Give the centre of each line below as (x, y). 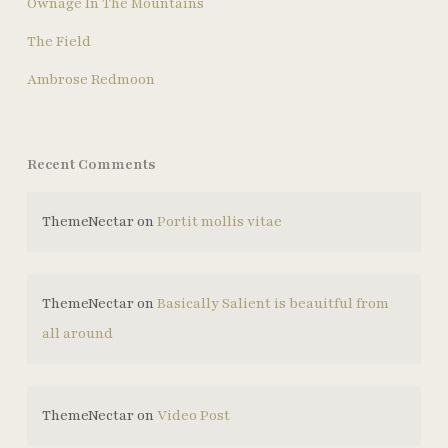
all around (77, 333)
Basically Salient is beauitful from (272, 303)
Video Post (193, 415)
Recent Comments (91, 164)
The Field (58, 41)
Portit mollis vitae (219, 221)
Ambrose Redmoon (90, 79)
